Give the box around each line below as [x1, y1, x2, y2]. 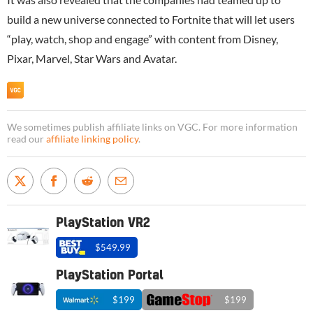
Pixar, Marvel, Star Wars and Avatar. [7, 51, 177, 65]
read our [7, 133, 46, 145]
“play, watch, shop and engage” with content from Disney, [7, 31, 278, 45]
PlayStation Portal [56, 269, 163, 282]
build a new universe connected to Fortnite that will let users [7, 12, 295, 26]
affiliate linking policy [46, 133, 138, 145]
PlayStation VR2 [56, 217, 150, 229]
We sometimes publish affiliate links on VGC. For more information [7, 121, 298, 133]
